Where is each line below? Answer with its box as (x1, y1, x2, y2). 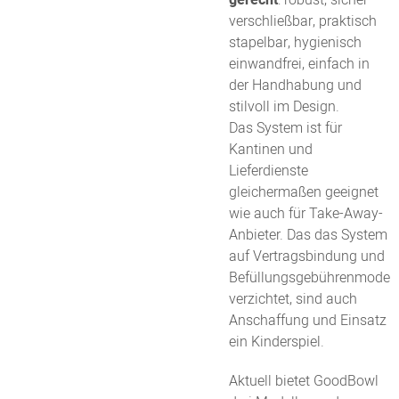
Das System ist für (228, 117, 342, 139)
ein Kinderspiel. (228, 330, 328, 353)
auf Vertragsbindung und (228, 245, 385, 267)
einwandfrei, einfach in (228, 53, 370, 75)
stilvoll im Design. (228, 95, 343, 118)
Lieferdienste (228, 159, 308, 182)
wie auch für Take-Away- (228, 202, 383, 224)
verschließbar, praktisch (228, 10, 377, 32)
